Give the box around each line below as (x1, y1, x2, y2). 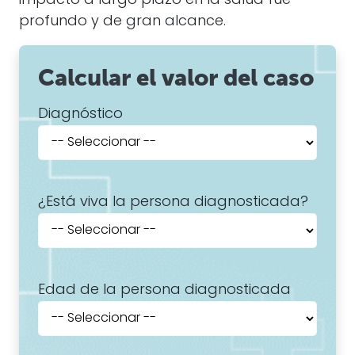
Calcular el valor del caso (38, 64, 314, 91)
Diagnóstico (38, 107, 123, 122)
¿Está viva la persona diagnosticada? (38, 195, 308, 210)
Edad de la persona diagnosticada (38, 283, 291, 298)
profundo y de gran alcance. (19, 14, 226, 29)
